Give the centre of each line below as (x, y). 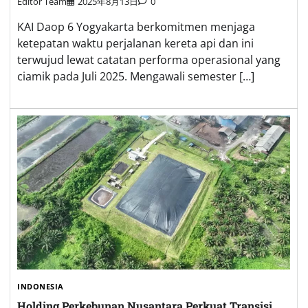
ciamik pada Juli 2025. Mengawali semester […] (136, 77)
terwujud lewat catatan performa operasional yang (149, 60)
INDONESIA (41, 286)
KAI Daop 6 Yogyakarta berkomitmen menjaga (136, 27)
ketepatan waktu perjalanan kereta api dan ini (135, 44)
